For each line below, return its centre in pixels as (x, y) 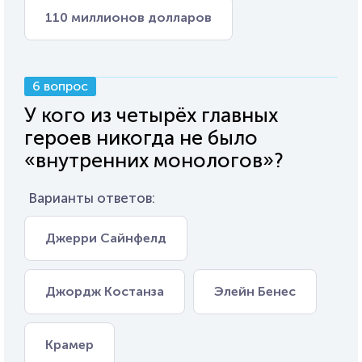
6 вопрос (60, 86)
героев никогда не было (141, 138)
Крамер (69, 345)
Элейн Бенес (255, 291)
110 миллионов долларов (128, 17)
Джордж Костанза (105, 291)
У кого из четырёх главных (151, 115)
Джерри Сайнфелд (106, 238)
